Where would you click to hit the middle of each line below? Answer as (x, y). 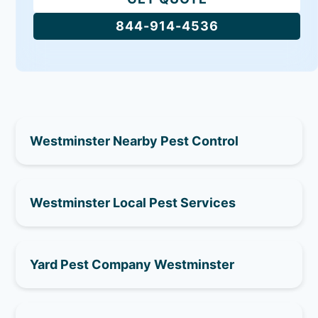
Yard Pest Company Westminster (132, 264)
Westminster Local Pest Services (133, 202)
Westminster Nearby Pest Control (135, 141)
